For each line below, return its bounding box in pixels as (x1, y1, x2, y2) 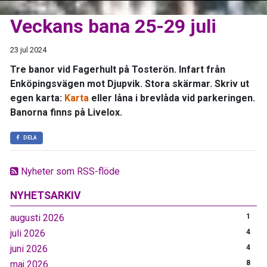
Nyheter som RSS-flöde (18, 165, 120, 177)
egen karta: (10, 92, 64, 104)
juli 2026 (10, 227, 45, 239)
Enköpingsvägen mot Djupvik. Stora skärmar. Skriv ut (10, 77, 249, 89)
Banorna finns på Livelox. (10, 106, 122, 118)
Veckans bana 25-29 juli (10, 14, 216, 38)
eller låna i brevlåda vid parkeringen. (91, 92, 255, 104)
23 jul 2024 (10, 45, 46, 54)
